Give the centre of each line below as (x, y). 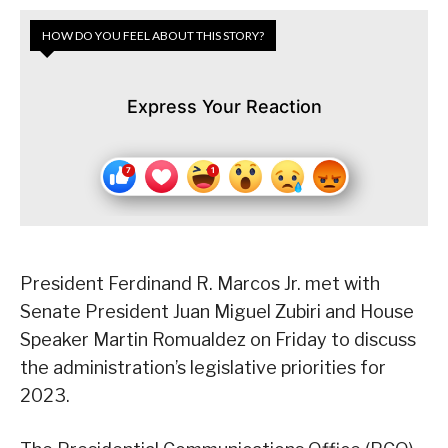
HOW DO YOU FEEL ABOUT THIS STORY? (153, 36)
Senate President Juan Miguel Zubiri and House (217, 312)
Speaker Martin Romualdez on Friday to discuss (218, 340)
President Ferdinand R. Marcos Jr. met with (200, 284)
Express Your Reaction (224, 107)
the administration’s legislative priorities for (203, 368)
